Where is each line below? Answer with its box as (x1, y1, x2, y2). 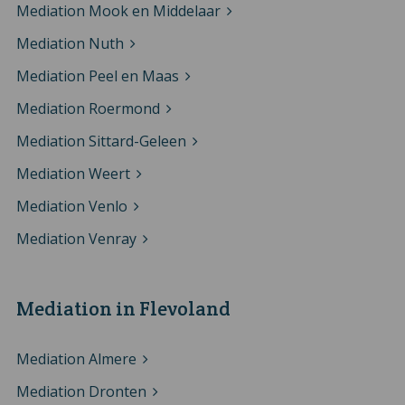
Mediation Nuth (15, 33, 124, 53)
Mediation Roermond (15, 98, 160, 118)
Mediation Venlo (15, 195, 127, 216)
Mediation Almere (15, 348, 137, 369)
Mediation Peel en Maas (15, 65, 179, 86)
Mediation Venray (15, 228, 137, 249)
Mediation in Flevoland (15, 296, 231, 321)
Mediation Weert (15, 163, 130, 184)
